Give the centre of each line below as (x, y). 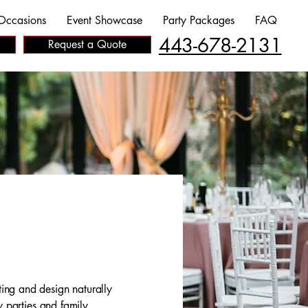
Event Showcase (104, 20)
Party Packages (199, 20)
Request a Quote (87, 44)
